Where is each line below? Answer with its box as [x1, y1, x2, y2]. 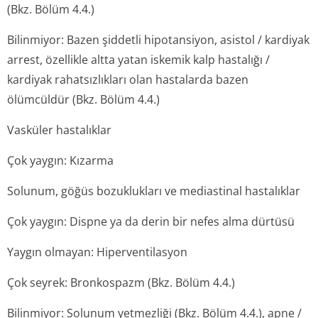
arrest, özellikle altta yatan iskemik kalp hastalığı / [7, 52, 270, 67]
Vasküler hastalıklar [7, 122, 111, 138]
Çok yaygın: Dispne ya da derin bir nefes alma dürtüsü [7, 214, 295, 229]
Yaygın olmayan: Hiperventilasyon [7, 244, 187, 260]
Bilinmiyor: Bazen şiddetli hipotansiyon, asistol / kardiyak [7, 32, 309, 48]
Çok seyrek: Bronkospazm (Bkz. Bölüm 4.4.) [7, 275, 235, 290]
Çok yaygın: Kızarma [7, 153, 114, 168]
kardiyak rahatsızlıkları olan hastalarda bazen [7, 72, 248, 87]
